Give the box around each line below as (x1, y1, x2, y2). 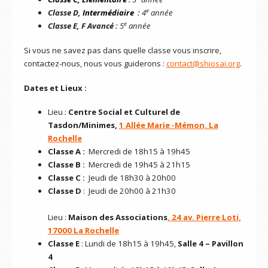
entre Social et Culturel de (73, 106, 180, 118)
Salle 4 (177, 238, 203, 249)
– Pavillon (205, 238, 243, 249)
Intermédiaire (82, 7, 134, 19)
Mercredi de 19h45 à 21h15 (88, 159, 192, 170)
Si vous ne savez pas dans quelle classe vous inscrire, (23, 44, 221, 56)
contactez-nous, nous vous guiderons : (23, 57, 166, 69)
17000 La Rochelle (47, 225, 119, 236)
